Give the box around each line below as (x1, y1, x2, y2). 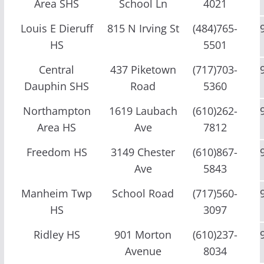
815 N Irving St (107, 21, 179, 35)
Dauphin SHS (24, 78, 90, 93)
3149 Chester (111, 144, 176, 159)
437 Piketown (110, 62, 176, 77)
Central (39, 62, 75, 77)
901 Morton (114, 227, 172, 242)
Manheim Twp (21, 186, 93, 200)
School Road (112, 186, 174, 200)
